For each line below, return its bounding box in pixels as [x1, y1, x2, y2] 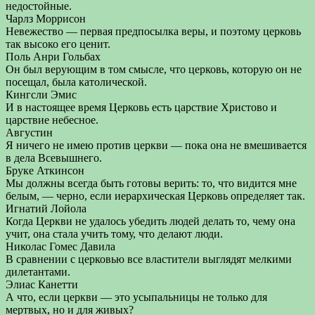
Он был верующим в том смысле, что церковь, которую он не [6, 63, 302, 75]
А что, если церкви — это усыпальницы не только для [6, 291, 267, 303]
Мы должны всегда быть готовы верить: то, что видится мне [6, 177, 297, 189]
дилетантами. [6, 266, 70, 278]
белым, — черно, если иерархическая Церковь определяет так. [6, 190, 305, 202]
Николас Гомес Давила [6, 240, 115, 252]
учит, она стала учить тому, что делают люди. [6, 228, 223, 240]
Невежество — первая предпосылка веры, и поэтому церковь [6, 25, 301, 37]
